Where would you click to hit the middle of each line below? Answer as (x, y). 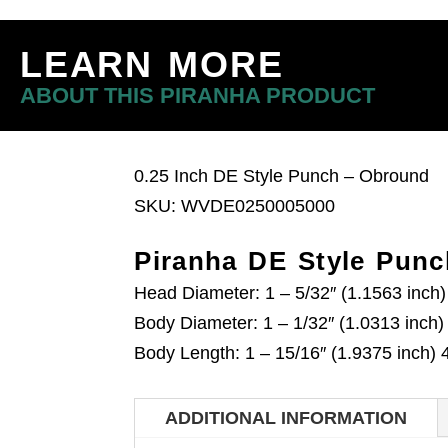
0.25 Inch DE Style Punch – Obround (282, 176)
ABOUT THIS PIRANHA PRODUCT (197, 95)
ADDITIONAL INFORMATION (286, 418)
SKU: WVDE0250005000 (235, 206)
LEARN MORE (152, 64)
